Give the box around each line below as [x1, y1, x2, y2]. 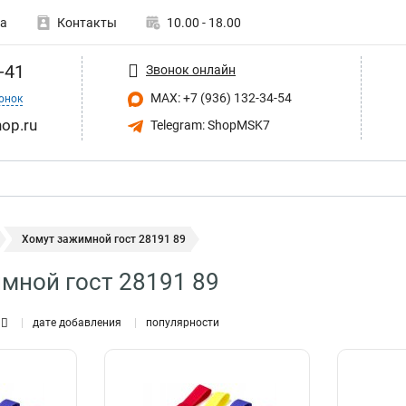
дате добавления [33, 316, 121, 329]
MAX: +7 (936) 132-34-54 [148, 91, 292, 105]
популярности [146, 316, 219, 329]
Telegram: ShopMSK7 [148, 117, 270, 132]
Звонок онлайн [146, 62, 236, 77]
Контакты [57, 15, 117, 30]
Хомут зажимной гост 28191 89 [22, 233, 186, 246]
